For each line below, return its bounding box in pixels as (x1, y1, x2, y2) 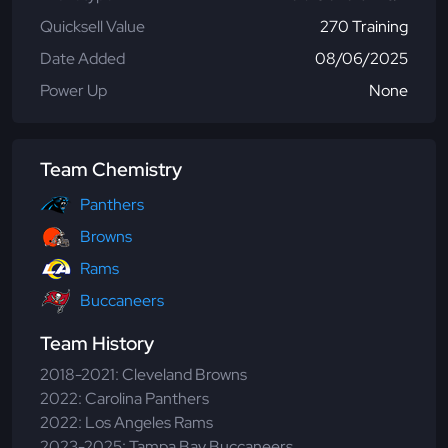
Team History (40, 331, 154, 357)
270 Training (320, 16, 408, 38)
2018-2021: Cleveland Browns (40, 364, 247, 386)
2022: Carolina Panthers (40, 388, 209, 410)
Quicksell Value (40, 16, 145, 38)
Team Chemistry (40, 157, 182, 183)
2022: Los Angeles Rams (40, 412, 213, 434)
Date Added (40, 48, 125, 70)
